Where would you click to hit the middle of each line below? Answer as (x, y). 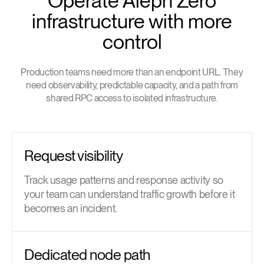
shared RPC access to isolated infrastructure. (132, 98)
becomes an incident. (70, 208)
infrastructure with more (132, 21)
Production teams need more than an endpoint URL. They (132, 72)
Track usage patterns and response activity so (124, 180)
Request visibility (73, 155)
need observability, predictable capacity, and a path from (132, 85)
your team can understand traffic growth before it (130, 194)
